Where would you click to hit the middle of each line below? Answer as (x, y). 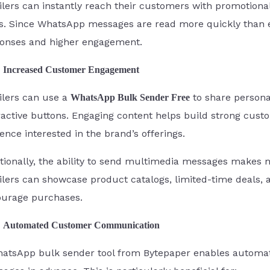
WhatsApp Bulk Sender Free (130, 97)
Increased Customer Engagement (71, 69)
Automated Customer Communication (82, 225)
